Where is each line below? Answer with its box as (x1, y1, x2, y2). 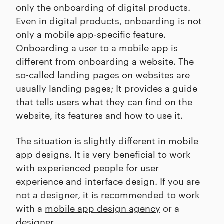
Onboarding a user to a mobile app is (16, 40, 178, 53)
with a (16, 201, 45, 214)
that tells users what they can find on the (16, 94, 192, 107)
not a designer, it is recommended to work (16, 187, 200, 200)
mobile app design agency (45, 201, 160, 214)
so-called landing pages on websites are (16, 67, 190, 80)
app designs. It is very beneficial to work (16, 147, 191, 160)
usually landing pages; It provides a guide (16, 81, 197, 94)
